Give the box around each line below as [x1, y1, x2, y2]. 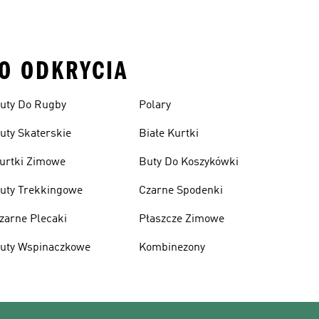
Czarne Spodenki [138, 185, 223, 197]
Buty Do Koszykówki [138, 157, 239, 168]
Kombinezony [138, 242, 205, 253]
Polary [138, 100, 171, 111]
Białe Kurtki [138, 128, 199, 140]
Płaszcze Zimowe [138, 214, 224, 225]
